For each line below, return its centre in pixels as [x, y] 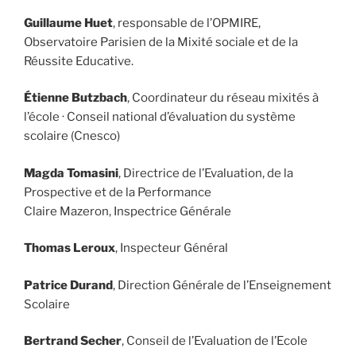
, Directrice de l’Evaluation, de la [206, 173]
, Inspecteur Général [172, 248]
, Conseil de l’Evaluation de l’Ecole [215, 341]
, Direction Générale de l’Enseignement [222, 285]
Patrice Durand [68, 285]
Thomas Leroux [70, 248]
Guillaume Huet [68, 23]
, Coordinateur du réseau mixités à [223, 98]
